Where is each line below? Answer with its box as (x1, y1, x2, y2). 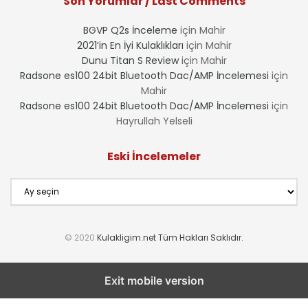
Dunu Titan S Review (81, 53, 179, 67)
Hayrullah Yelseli (115, 113, 192, 128)
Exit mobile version (104, 273, 204, 287)
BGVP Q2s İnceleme (82, 23, 177, 37)
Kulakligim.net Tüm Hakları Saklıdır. (97, 231, 243, 243)
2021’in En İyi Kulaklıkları (76, 38, 184, 52)
